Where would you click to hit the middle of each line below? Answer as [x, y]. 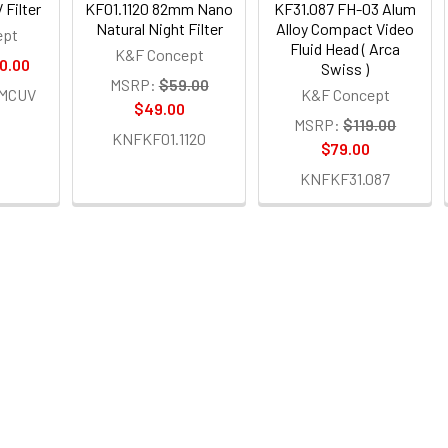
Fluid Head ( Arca [345, 48]
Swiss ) [345, 68]
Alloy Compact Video [345, 28]
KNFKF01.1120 [159, 138]
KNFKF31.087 [345, 178]
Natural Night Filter [159, 28]
